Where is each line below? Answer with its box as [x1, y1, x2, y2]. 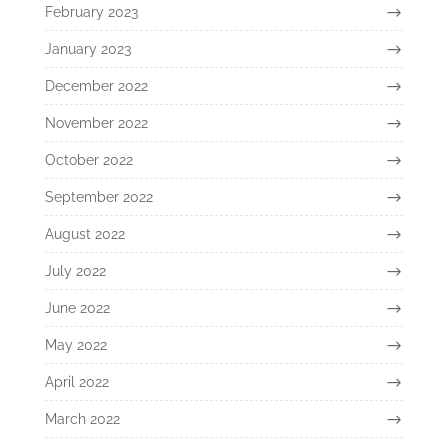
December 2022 [44, 77, 148, 94]
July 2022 [44, 262, 106, 279]
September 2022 [44, 188, 153, 205]
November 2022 [44, 114, 148, 131]
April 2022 [44, 373, 109, 390]
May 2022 [44, 336, 107, 353]
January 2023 [44, 40, 131, 57]
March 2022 [44, 410, 120, 427]
